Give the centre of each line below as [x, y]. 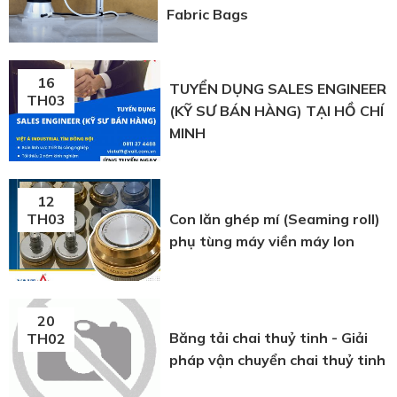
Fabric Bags [207, 15]
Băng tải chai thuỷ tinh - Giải [269, 337]
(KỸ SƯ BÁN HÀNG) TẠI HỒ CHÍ [277, 110]
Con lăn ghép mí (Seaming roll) [275, 218]
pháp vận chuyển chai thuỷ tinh [278, 359]
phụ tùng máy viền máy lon [262, 241]
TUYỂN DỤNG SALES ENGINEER [278, 88]
